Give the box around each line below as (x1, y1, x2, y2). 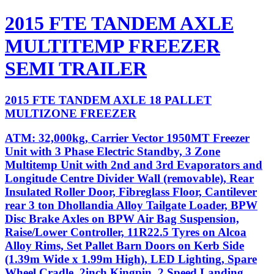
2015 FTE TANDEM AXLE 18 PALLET (5, 93, 212, 106)
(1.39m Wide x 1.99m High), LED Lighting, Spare (5, 253, 257, 266)
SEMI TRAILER (5, 57, 147, 80)
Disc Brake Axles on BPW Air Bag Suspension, (5, 212, 239, 226)
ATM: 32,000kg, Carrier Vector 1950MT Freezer (5, 131, 250, 145)
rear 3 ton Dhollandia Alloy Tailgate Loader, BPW (5, 199, 257, 212)
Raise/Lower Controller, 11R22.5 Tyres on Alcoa (5, 226, 246, 239)
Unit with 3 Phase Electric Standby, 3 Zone (5, 145, 220, 158)
